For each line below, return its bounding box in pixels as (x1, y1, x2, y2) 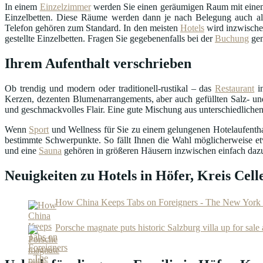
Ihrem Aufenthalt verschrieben (5, 56, 191, 72)
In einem (5, 2, 40, 12)
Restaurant (215, 83, 255, 94)
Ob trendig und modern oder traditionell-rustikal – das (5, 83, 215, 94)
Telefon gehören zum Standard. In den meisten (5, 23, 180, 33)
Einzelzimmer (39, 2, 91, 12)
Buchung (215, 33, 249, 44)
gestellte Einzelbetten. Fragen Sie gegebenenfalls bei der (5, 33, 215, 44)
